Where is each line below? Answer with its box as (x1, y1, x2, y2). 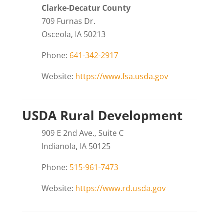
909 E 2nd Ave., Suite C (41, 127, 124, 138)
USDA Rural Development (22, 106, 182, 124)
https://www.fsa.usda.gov (75, 70, 168, 82)
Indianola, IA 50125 (41, 140, 110, 152)
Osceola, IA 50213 (41, 28, 106, 40)
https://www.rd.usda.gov (75, 182, 166, 194)
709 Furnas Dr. (41, 15, 95, 26)
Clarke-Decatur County (41, 2, 131, 13)
